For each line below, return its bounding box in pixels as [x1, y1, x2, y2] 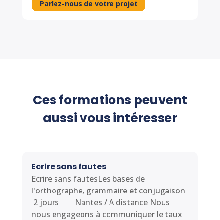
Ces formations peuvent [32, 91, 187, 109]
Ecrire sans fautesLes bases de [31, 173, 145, 184]
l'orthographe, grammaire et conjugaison [31, 185, 185, 196]
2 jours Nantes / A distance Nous [31, 196, 170, 208]
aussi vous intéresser [42, 109, 177, 127]
